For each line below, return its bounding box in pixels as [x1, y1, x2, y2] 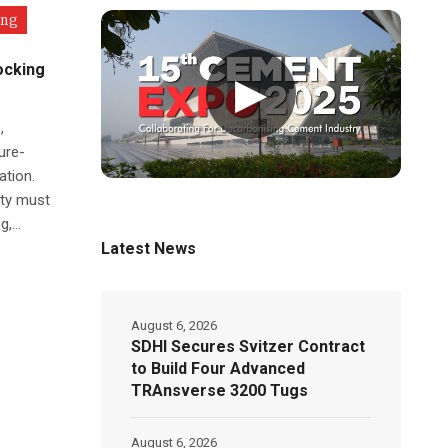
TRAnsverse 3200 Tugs [131, 380, 309, 400]
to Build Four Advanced [131, 358, 306, 378]
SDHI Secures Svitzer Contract [131, 336, 366, 356]
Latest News [101, 238, 197, 258]
